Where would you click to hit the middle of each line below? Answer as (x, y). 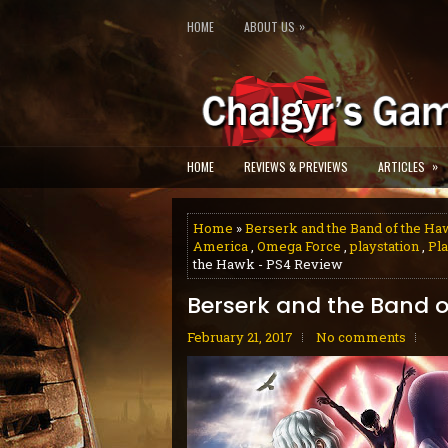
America (220, 246)
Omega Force (299, 246)
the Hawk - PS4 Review (268, 264)
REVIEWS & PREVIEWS (296, 166)
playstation (384, 246)
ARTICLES (401, 166)
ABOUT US (269, 26)
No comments (361, 337)
